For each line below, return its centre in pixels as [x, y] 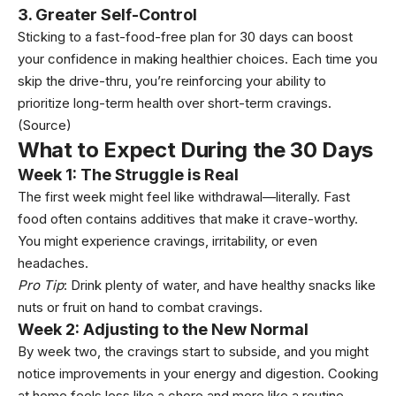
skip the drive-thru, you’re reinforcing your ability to [172, 81]
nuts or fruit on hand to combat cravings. [140, 307]
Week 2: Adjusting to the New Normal [163, 329]
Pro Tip [41, 285]
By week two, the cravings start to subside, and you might [193, 351]
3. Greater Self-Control [107, 15]
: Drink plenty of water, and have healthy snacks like [220, 285]
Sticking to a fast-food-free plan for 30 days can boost [185, 37]
